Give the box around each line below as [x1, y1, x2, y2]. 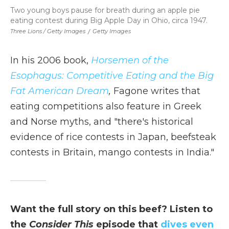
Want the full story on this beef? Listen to [10, 203, 213, 215]
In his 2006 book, [10, 55, 91, 66]
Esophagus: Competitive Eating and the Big [10, 70, 214, 81]
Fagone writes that [113, 85, 200, 97]
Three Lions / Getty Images [10, 28, 85, 35]
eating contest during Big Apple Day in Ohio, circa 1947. [10, 16, 208, 25]
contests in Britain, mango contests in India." [10, 147, 214, 158]
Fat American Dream [10, 85, 109, 97]
